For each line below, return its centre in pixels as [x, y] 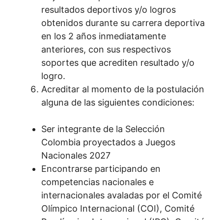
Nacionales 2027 [76, 156]
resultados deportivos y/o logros [109, 10]
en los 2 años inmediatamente [104, 36]
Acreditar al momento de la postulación [123, 89]
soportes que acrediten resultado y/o [118, 63]
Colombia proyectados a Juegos [108, 142]
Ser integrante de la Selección [103, 129]
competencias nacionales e [97, 182]
